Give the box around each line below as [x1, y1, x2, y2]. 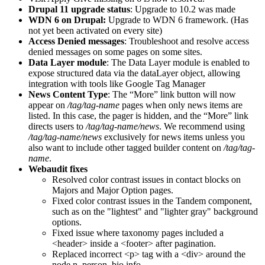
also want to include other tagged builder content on [28, 143, 224, 153]
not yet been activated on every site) [28, 25, 162, 36]
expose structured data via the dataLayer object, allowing [28, 68, 240, 79]
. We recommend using [159, 121, 245, 132]
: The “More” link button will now [108, 89, 236, 100]
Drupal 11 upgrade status [28, 4, 130, 15]
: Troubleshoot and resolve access [124, 36, 249, 47]
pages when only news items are [119, 100, 243, 111]
